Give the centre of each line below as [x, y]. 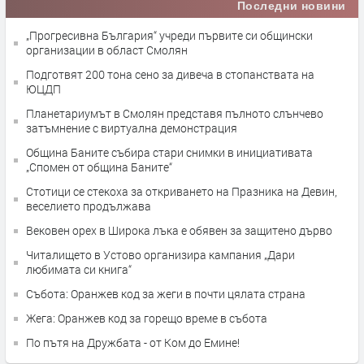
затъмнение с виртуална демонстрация [132, 128]
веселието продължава [89, 206]
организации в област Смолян [107, 50]
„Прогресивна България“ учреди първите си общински [169, 35]
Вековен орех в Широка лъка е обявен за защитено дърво [179, 230]
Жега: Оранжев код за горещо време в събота [147, 318]
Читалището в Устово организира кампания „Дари [160, 255]
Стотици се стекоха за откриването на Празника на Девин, [182, 191]
